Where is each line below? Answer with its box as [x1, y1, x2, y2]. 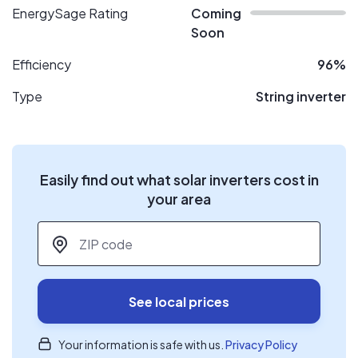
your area [147, 189, 211, 208]
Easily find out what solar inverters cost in [39, 170, 319, 189]
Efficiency [12, 56, 71, 73]
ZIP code [37, 221, 93, 238]
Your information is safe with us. [58, 337, 225, 352]
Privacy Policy [225, 337, 297, 352]
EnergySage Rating [12, 5, 128, 22]
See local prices [129, 292, 229, 310]
